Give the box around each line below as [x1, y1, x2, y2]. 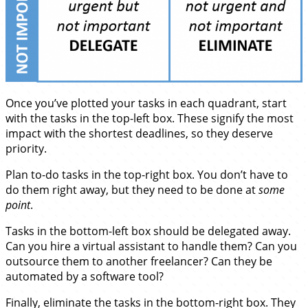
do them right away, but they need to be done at [5, 182, 258, 198]
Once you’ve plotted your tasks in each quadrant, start [5, 96, 287, 111]
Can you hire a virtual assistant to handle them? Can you [5, 239, 297, 254]
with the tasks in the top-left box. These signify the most [5, 111, 294, 126]
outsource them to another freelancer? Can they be [5, 254, 272, 269]
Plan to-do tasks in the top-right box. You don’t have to [5, 167, 288, 183]
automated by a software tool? [5, 269, 164, 285]
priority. [5, 141, 47, 157]
